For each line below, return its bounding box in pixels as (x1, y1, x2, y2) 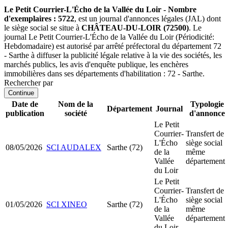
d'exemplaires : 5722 (4, 14, 74, 23)
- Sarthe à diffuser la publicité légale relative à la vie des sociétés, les (4, 50, 222, 60)
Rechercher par (4, 78, 53, 87)
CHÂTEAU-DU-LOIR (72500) (81, 23, 189, 32)
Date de (12, 99, 38, 108)
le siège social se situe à (4, 23, 81, 32)
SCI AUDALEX (46, 142, 101, 152)
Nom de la (58, 99, 93, 108)
